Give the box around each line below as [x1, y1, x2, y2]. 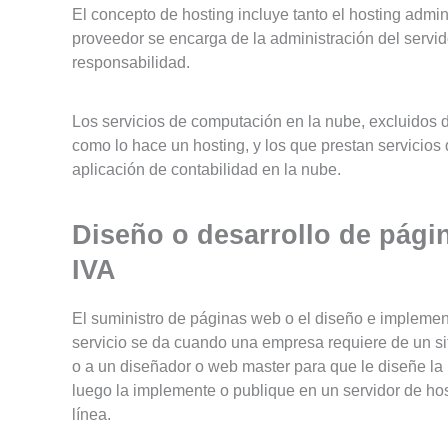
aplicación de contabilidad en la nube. [72, 160, 341, 178]
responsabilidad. [72, 53, 190, 71]
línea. [72, 406, 111, 424]
